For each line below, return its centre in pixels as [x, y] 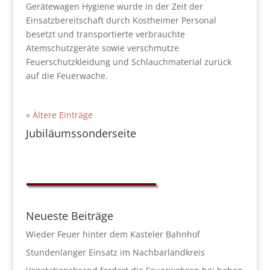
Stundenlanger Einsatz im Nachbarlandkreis [115, 252]
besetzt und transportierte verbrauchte [105, 34]
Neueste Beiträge [69, 216]
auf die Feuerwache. [67, 76]
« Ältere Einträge [59, 115]
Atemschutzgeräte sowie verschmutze [102, 48]
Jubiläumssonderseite [81, 133]
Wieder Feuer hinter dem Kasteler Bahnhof [113, 234]
